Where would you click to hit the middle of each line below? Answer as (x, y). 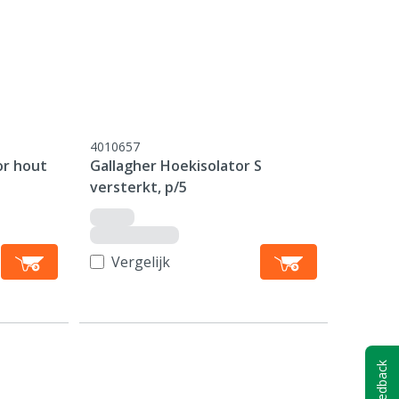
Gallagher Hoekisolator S (176, 166)
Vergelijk (141, 262)
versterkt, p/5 (139, 187)
